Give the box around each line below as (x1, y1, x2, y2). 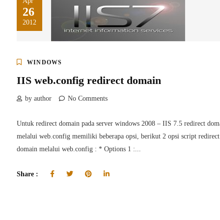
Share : (17, 170, 40, 178)
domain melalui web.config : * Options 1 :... (17, 145, 141, 153)
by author (25, 94, 52, 102)
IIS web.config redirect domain (17, 74, 161, 86)
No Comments (68, 94, 108, 102)
